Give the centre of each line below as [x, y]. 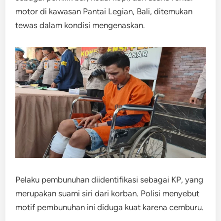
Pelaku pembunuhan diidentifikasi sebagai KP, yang [110, 179]
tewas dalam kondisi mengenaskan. [80, 25]
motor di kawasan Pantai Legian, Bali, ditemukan [104, 11]
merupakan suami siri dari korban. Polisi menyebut [108, 193]
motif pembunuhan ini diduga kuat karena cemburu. [110, 207]
